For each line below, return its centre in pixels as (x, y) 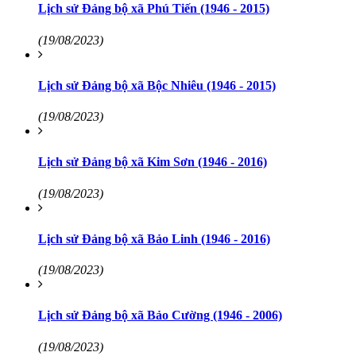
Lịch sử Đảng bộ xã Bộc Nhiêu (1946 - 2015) (157, 85)
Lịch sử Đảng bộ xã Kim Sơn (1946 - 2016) (153, 162)
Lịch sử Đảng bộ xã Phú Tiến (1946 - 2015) (154, 9)
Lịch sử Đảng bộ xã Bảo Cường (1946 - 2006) (160, 315)
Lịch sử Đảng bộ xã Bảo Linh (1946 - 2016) (154, 238)
